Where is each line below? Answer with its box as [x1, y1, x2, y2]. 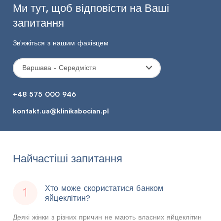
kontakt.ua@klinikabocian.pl [13, 106, 109, 115]
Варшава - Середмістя [22, 64, 96, 72]
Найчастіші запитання [13, 151, 122, 165]
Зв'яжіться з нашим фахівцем [13, 38, 109, 47]
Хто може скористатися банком [45, 183, 164, 192]
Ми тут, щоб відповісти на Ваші [13, 1, 169, 14]
